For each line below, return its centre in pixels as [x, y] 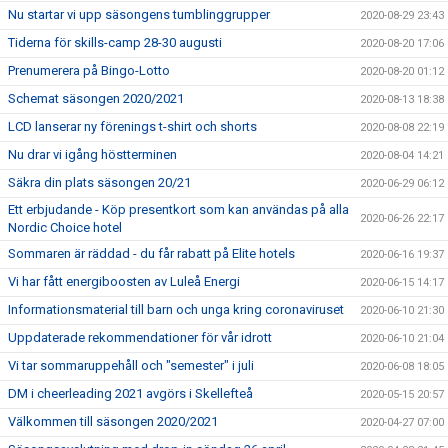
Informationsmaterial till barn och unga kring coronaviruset [176, 309]
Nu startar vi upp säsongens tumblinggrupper [139, 14]
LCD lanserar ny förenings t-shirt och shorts [132, 126]
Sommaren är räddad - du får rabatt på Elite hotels [151, 253]
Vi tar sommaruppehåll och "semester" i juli [131, 365]
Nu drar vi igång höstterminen [92, 154]
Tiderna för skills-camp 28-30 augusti [115, 42]
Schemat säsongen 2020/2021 [96, 98]
